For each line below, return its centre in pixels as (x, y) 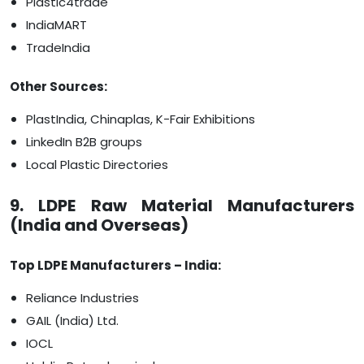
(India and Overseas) (99, 225)
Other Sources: (58, 87)
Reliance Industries (82, 298)
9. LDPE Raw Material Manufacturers (182, 206)
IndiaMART (56, 25)
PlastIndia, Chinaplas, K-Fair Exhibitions (141, 119)
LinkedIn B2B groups (84, 142)
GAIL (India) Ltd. (72, 321)
